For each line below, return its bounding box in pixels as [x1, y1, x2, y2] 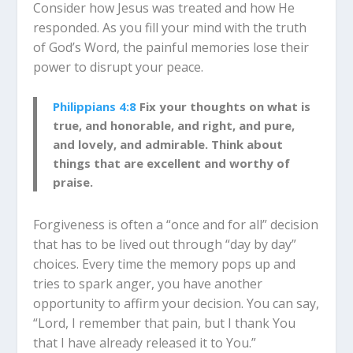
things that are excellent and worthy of [53, 155, 291, 172]
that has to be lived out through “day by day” [33, 236, 297, 254]
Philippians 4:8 [53, 98, 137, 115]
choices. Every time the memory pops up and [33, 255, 296, 273]
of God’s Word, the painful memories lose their [33, 38, 310, 56]
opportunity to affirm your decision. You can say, [33, 295, 320, 313]
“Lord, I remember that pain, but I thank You [33, 314, 296, 333]
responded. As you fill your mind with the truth [33, 18, 307, 36]
